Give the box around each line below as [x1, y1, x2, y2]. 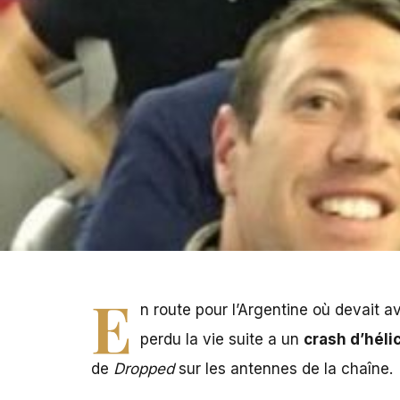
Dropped [109, 360, 174, 379]
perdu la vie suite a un [139, 330, 304, 349]
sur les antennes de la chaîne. [174, 360, 393, 379]
